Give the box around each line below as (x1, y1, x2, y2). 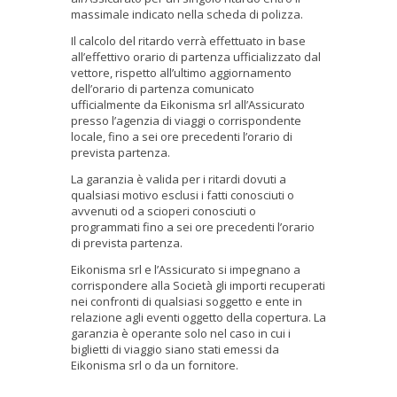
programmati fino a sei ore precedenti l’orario (71, 218, 315, 235)
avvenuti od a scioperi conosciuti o (71, 202, 256, 219)
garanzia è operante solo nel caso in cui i (71, 324, 291, 341)
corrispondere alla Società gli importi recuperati (71, 276, 325, 293)
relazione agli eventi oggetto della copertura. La (71, 308, 326, 325)
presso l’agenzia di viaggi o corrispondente (71, 112, 301, 128)
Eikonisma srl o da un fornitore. (71, 356, 240, 373)
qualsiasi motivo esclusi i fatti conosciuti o (71, 186, 294, 203)
